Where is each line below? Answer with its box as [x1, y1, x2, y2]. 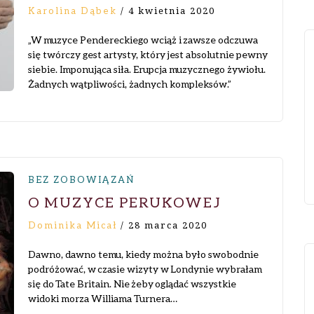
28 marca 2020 [128, 220, 207, 231]
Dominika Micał [28, 219, 117, 231]
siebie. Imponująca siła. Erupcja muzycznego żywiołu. [28, 63, 266, 75]
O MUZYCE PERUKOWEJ [28, 193, 221, 210]
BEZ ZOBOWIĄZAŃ [28, 174, 135, 185]
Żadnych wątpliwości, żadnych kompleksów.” [28, 78, 231, 90]
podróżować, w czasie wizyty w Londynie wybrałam [28, 263, 262, 275]
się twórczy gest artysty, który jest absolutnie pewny [28, 48, 268, 60]
